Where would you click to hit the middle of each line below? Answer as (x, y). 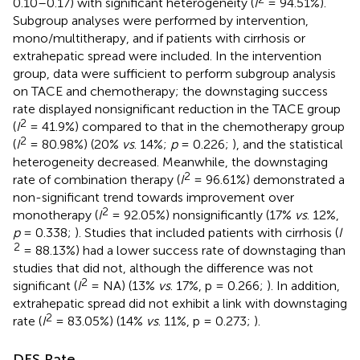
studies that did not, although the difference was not (163, 268)
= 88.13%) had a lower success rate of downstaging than (183, 250)
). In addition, (303, 285)
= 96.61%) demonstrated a (268, 179)
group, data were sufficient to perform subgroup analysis (174, 73)
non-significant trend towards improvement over (153, 197)
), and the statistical (288, 144)
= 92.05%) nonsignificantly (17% (202, 215)
